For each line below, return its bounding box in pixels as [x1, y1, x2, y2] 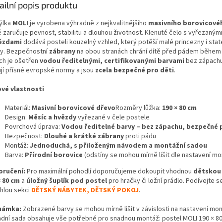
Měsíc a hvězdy [28, 112, 76, 123]
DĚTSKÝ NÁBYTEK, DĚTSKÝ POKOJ [31, 185, 139, 196]
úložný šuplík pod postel [26, 176, 107, 186]
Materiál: [5, 103, 32, 113]
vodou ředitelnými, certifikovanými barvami [40, 56, 184, 66]
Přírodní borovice [25, 150, 83, 161]
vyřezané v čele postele [76, 112, 150, 123]
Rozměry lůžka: [115, 103, 162, 113]
